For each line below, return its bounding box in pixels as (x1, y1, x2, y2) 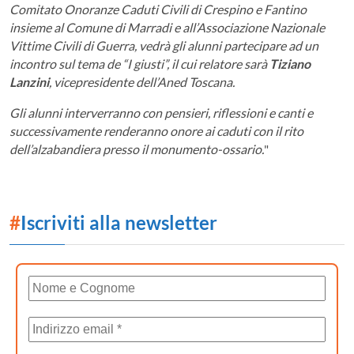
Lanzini (9, 73, 49, 89)
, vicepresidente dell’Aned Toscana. (49, 73, 235, 89)
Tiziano (269, 55, 311, 71)
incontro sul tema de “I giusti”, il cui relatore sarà (9, 55, 269, 71)
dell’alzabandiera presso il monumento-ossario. (9, 141, 264, 156)
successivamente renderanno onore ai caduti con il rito (9, 122, 303, 138)
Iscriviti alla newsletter (21, 210, 217, 234)
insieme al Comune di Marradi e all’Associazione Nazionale (9, 19, 325, 35)
